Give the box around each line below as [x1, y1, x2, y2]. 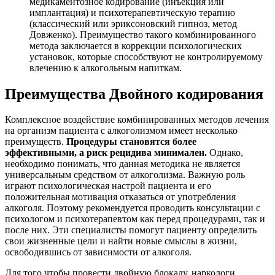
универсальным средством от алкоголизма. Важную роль [5, 169, 245, 180]
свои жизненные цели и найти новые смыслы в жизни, [5, 236, 237, 247]
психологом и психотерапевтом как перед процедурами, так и [5, 214, 265, 225]
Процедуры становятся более [66, 136, 196, 147]
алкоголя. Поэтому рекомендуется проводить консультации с [5, 203, 260, 214]
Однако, [207, 147, 243, 158]
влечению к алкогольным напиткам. [29, 62, 182, 73]
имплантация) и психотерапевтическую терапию [29, 7, 235, 18]
